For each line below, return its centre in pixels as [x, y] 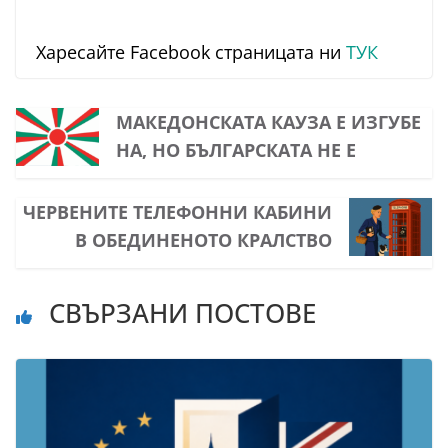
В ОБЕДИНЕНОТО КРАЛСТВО [204, 240]
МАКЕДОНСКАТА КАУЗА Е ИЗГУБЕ [268, 122]
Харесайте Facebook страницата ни [191, 52]
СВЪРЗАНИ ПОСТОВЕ [179, 313]
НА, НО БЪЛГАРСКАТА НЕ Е [235, 150]
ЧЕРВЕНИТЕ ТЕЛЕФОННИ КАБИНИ [178, 212]
